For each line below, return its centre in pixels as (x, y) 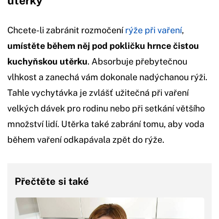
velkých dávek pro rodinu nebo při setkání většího (106, 108)
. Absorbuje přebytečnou (137, 61)
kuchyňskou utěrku (47, 61)
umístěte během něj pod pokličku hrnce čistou (103, 45)
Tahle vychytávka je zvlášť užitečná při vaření (98, 92)
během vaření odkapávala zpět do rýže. (86, 139)
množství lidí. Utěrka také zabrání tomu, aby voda (106, 124)
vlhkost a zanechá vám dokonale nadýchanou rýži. (107, 77)
